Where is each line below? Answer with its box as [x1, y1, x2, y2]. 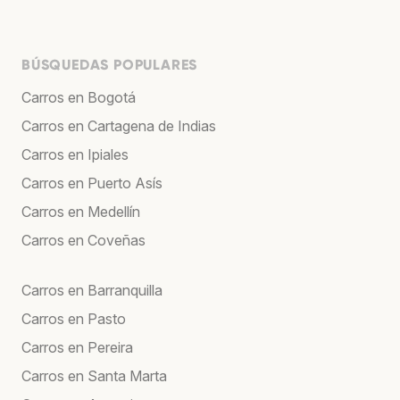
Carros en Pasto [21, 309, 126, 328]
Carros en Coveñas [21, 230, 146, 249]
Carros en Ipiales [21, 145, 129, 163]
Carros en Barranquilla [21, 280, 162, 299]
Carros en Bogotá [21, 87, 136, 106]
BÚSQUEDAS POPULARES [21, 55, 198, 73]
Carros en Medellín [21, 202, 140, 221]
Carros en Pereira [21, 337, 133, 356]
